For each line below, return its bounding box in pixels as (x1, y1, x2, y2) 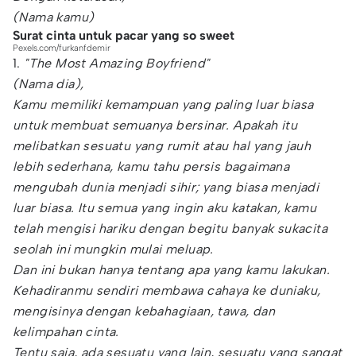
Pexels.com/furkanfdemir (13, 43, 110, 53)
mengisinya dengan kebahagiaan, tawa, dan (13, 304, 275, 319)
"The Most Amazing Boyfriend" (24, 56, 210, 71)
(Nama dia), (13, 76, 84, 91)
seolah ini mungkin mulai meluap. (13, 242, 214, 257)
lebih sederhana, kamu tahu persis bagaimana (13, 159, 290, 174)
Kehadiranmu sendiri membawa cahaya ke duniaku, (13, 283, 321, 298)
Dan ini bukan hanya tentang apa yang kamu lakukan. (13, 262, 330, 277)
